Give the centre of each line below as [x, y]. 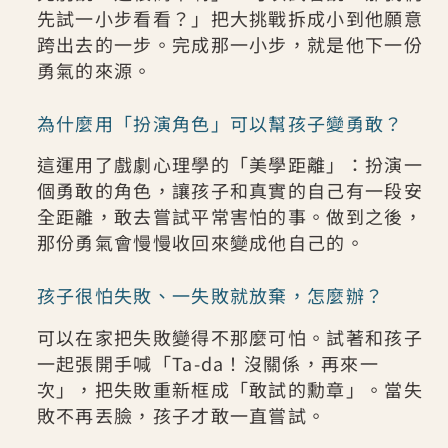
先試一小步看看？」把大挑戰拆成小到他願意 [229, 17]
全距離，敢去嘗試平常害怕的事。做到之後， [229, 216]
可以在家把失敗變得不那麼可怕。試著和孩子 [229, 336]
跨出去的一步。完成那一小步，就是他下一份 [229, 43]
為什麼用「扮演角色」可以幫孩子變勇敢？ [220, 122]
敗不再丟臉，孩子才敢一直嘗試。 [181, 414]
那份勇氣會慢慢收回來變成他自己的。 [200, 242]
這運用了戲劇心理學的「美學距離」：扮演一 [229, 164]
